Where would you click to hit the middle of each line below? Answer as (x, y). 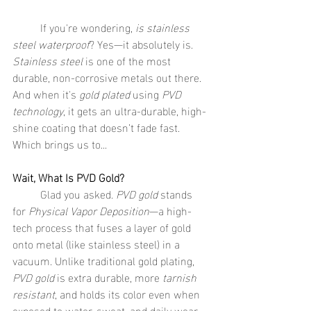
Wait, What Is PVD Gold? (68, 177)
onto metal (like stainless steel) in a (98, 243)
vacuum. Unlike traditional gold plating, (105, 260)
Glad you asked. (78, 193)
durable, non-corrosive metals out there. (108, 77)
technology (38, 110)
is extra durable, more (108, 277)
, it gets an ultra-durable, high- (135, 110)
